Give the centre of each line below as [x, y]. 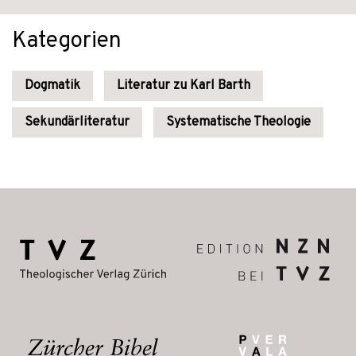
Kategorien [67, 41]
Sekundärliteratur [77, 122]
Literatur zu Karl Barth [184, 86]
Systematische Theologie [238, 122]
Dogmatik [52, 86]
